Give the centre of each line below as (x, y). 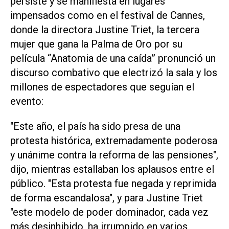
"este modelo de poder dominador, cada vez (109, 212)
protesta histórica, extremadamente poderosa (114, 140)
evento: (27, 101)
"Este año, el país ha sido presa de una (95, 126)
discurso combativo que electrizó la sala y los (114, 73)
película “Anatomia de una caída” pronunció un (113, 59)
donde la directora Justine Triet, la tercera (105, 30)
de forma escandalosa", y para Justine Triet (107, 198)
